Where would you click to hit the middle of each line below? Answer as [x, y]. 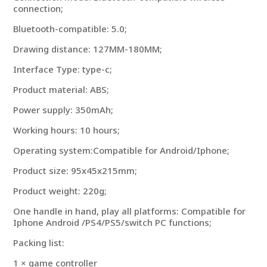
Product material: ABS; [61, 90]
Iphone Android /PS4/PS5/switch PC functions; [113, 223]
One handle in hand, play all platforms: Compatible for [130, 211]
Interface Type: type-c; [63, 69]
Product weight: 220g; [60, 191]
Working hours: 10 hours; [67, 130]
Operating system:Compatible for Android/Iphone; [122, 150]
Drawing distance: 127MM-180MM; [88, 49]
